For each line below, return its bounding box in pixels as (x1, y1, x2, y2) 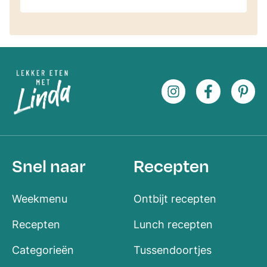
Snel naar (12, 155, 86, 177)
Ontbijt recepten (133, 193, 216, 206)
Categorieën (12, 244, 74, 257)
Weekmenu (12, 193, 67, 206)
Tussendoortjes (133, 244, 212, 257)
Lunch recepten (133, 218, 213, 231)
